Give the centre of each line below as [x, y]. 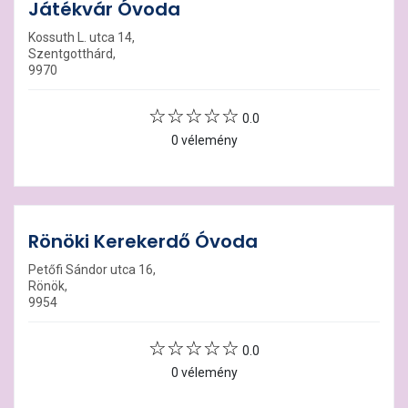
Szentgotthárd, [72, 54]
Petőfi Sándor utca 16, [92, 270]
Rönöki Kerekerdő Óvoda [143, 241]
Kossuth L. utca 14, [82, 37]
